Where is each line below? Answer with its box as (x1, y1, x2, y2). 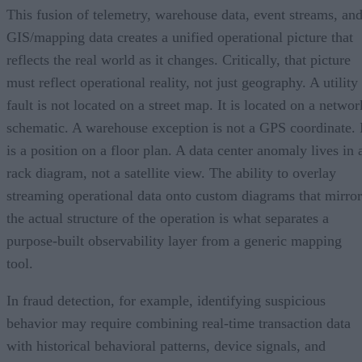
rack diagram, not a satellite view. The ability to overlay (6, 164, 336, 181)
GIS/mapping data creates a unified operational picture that (6, 28, 353, 45)
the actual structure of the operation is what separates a (6, 209, 329, 226)
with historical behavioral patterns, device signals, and (6, 337, 326, 354)
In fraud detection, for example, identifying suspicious (6, 292, 326, 309)
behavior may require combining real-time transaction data (6, 314, 351, 331)
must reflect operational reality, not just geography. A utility (6, 74, 358, 90)
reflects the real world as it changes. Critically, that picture (6, 51, 351, 68)
